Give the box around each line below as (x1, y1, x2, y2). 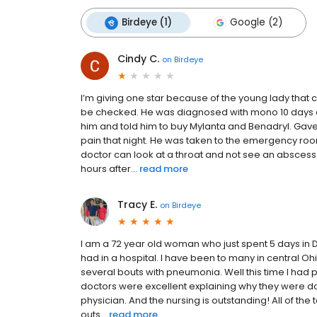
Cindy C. (117, 52, 159, 67)
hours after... (81, 162, 137, 176)
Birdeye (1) (122, 16, 172, 30)
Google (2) (230, 16, 282, 30)
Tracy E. (117, 197, 157, 212)
